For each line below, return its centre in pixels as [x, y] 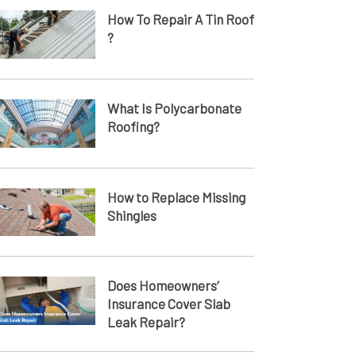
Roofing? [133, 126]
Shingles [132, 215]
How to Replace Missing [176, 197]
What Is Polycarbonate [174, 108]
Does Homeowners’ [163, 286]
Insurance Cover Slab [168, 304]
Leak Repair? [146, 322]
